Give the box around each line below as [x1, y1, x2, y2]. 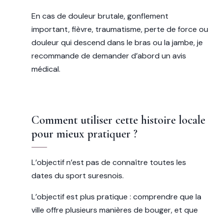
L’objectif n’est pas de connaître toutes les [31, 157, 186, 168]
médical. [31, 64, 60, 75]
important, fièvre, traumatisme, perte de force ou [31, 24, 208, 35]
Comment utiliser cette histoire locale [31, 113, 205, 128]
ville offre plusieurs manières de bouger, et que [31, 205, 198, 216]
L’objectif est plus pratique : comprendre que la [31, 192, 201, 202]
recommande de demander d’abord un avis [31, 51, 186, 61]
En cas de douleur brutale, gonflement [31, 11, 168, 22]
